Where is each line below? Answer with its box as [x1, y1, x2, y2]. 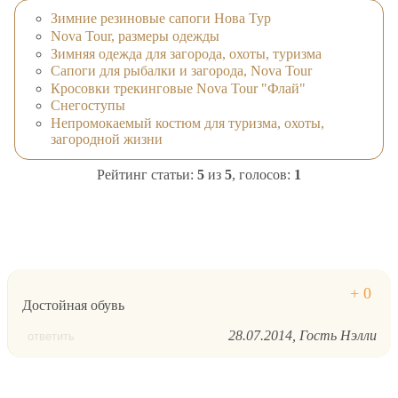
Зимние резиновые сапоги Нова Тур [51, 11, 271, 27]
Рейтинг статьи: [97, 166, 197, 182]
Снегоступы [51, 98, 125, 114]
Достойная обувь [22, 297, 124, 313]
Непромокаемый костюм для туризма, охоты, [51, 115, 324, 131]
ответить [28, 329, 75, 343]
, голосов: [232, 166, 294, 182]
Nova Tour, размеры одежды [51, 28, 219, 44]
